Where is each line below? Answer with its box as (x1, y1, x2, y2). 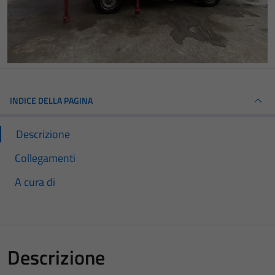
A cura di (15, 174, 55, 190)
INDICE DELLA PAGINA (10, 94, 93, 107)
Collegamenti (15, 150, 76, 166)
